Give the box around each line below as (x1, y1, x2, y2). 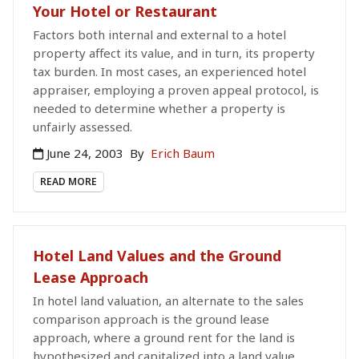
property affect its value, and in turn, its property (33, 45, 315, 62)
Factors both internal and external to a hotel (33, 26, 286, 43)
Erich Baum (151, 145, 215, 162)
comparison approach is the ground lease (33, 311, 269, 328)
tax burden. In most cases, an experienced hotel (33, 63, 306, 80)
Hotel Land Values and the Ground (33, 246, 281, 266)
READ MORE (40, 175, 97, 189)
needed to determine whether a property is (33, 100, 285, 117)
